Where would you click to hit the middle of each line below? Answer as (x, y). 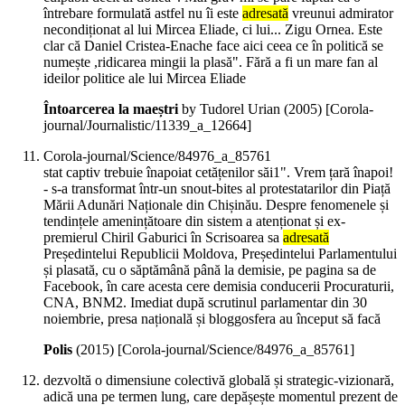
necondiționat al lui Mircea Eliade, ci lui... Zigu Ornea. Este (213, 30)
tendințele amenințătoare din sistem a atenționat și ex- (194, 221)
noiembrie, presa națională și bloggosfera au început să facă (212, 319)
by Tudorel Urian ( (233, 109)
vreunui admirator (341, 14)
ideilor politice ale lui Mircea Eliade (145, 79)
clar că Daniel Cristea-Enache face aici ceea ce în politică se (213, 46)
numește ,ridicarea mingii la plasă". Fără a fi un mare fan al (211, 62)
